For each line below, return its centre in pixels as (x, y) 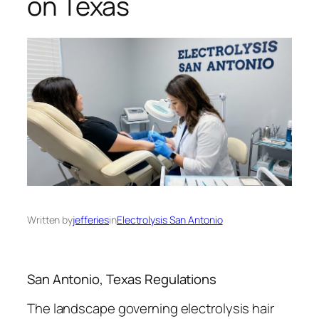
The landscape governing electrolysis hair (151, 308)
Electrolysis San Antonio (169, 220)
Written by (50, 220)
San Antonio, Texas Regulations (122, 279)
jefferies (91, 220)
